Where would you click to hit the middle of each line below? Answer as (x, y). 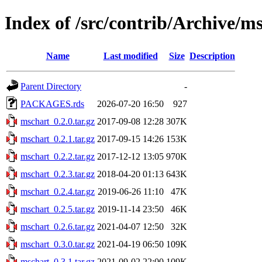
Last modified (130, 56)
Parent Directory (51, 86)
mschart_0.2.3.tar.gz (58, 174)
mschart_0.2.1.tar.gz (58, 139)
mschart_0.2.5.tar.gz (58, 209)
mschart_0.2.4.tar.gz (58, 191)
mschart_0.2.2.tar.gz (58, 156)
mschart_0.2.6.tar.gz (58, 226)
